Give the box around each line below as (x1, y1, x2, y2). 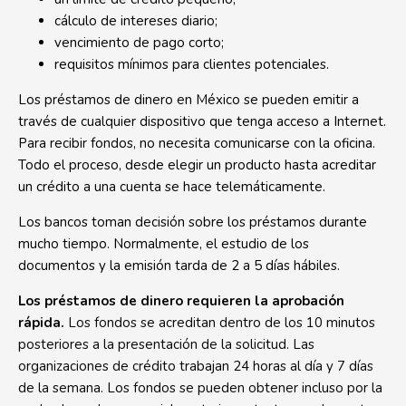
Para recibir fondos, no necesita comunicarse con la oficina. (18, 134, 375, 152)
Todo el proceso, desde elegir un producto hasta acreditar (18, 156, 376, 174)
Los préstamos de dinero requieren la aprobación (18, 292, 344, 310)
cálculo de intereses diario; (54, 12, 217, 30)
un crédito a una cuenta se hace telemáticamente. (18, 178, 325, 196)
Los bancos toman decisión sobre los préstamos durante (18, 213, 367, 231)
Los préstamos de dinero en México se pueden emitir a (18, 91, 359, 109)
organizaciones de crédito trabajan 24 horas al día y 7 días (18, 357, 373, 375)
